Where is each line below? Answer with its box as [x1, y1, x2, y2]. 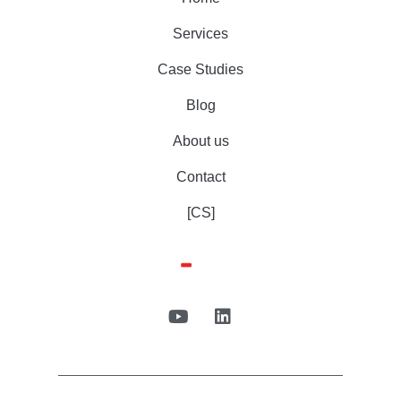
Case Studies [158, 62, 243, 78]
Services [173, 26, 228, 42]
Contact [175, 169, 226, 185]
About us [172, 133, 229, 149]
